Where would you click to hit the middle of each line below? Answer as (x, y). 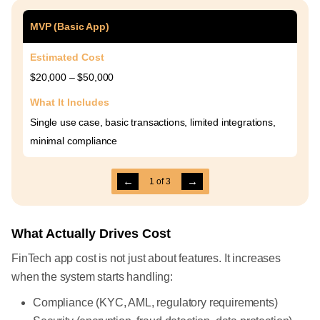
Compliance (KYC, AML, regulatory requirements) (155, 302)
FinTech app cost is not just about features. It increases (146, 258)
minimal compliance (74, 141)
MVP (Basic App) (70, 26)
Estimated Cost (67, 57)
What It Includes (70, 102)
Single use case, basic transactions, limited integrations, (153, 122)
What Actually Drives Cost (91, 234)
